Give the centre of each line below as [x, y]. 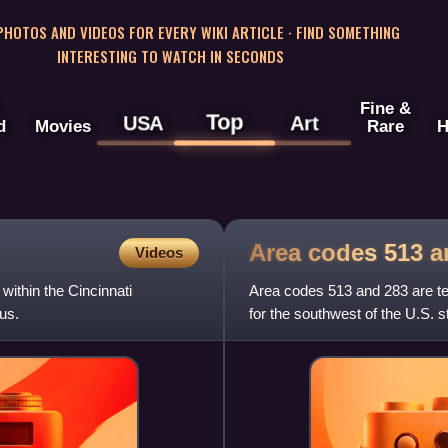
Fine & [385, 108]
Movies [62, 126]
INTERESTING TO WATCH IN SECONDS [170, 55]
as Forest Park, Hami [319, 337]
